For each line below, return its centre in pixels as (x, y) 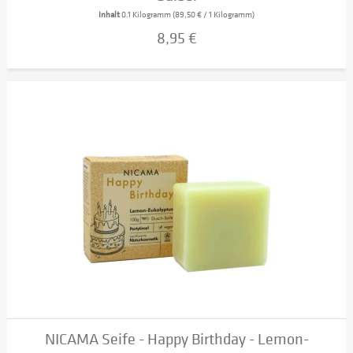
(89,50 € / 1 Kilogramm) (214, 14)
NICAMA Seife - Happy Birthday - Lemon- (176, 339)
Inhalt (110, 14)
